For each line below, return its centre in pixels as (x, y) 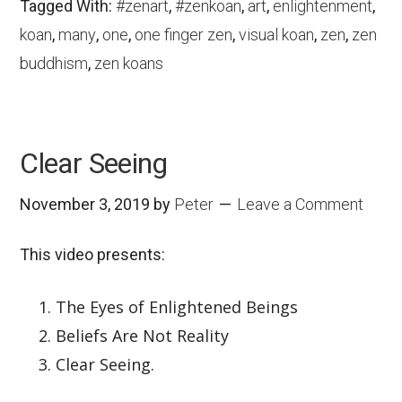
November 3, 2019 (85, 205)
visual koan (277, 34)
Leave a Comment (301, 205)
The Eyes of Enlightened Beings (177, 307)
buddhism (54, 63)
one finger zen (184, 34)
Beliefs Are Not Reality (143, 336)
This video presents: (93, 255)
